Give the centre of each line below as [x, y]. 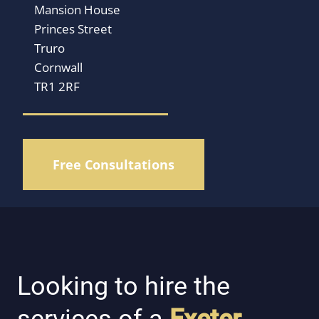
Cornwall [58, 67]
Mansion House [77, 10]
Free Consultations [114, 164]
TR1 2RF [57, 87]
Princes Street [73, 29]
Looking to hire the [124, 286]
